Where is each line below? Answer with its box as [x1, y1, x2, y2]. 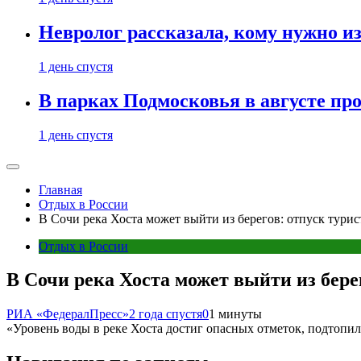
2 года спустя [129, 307, 202, 322]
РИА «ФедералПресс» [6, 307, 129, 322]
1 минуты [209, 307, 262, 322]
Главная [39, 182, 82, 197]
